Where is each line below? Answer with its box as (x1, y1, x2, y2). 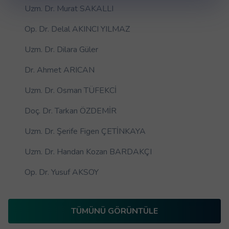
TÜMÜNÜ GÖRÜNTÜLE (71, 205, 158, 217)
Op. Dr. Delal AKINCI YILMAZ (25, 24, 130, 35)
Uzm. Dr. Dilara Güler (25, 44, 98, 56)
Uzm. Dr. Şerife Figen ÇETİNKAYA (25, 126, 146, 138)
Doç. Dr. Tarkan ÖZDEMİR (25, 105, 117, 117)
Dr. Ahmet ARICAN (25, 64, 95, 76)
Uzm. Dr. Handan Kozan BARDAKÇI (25, 146, 152, 158)
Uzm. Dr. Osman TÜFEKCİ (25, 85, 117, 97)
